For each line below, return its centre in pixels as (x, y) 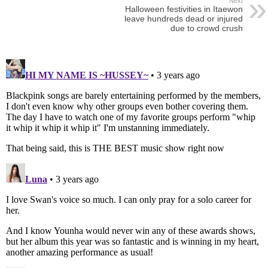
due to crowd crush (206, 28)
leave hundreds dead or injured (183, 18)
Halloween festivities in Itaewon (184, 9)
